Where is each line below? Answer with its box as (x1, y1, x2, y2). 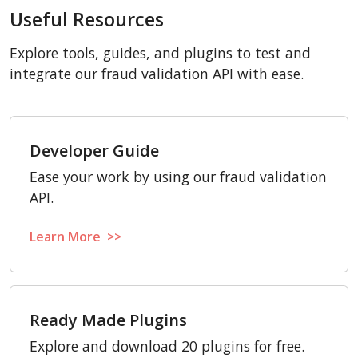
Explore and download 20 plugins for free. (30, 336, 304, 356)
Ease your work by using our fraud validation (30, 167, 327, 186)
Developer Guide (30, 140, 159, 161)
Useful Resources (10, 6, 164, 32)
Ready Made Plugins (30, 309, 187, 331)
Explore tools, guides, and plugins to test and (10, 43, 311, 62)
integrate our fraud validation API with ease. (10, 64, 304, 83)
